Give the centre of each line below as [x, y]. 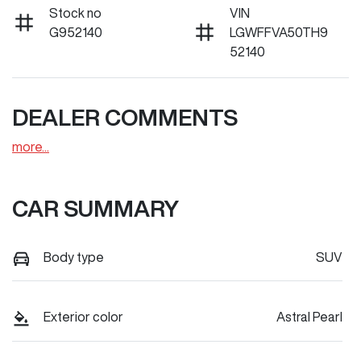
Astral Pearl [309, 317]
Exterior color [83, 317]
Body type [74, 257]
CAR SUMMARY [95, 208]
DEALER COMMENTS [125, 117]
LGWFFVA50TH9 [279, 32]
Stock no [75, 13]
